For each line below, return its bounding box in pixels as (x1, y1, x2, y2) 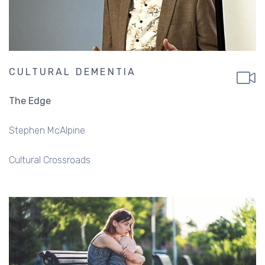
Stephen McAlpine (9, 124, 85, 136)
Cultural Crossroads (9, 154, 91, 166)
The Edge (9, 95, 51, 106)
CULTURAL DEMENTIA (9, 66, 137, 77)
